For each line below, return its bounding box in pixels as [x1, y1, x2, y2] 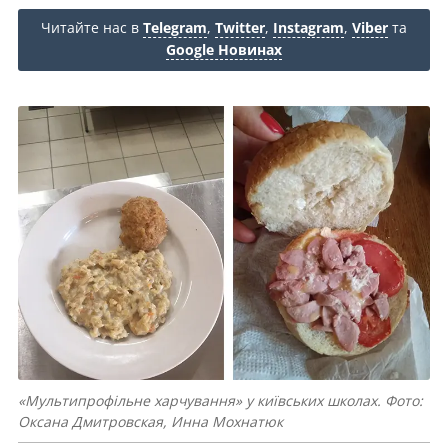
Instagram [273, 18, 344, 37]
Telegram [143, 18, 207, 37]
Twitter [215, 18, 265, 37]
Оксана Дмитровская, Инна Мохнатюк [18, 412, 283, 432]
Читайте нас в [41, 18, 143, 37]
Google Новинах [166, 40, 282, 59]
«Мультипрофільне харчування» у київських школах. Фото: [18, 391, 423, 411]
